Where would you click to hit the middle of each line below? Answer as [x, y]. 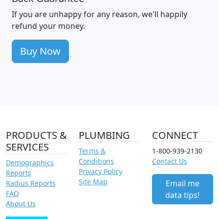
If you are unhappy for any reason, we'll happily [99, 14]
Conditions [97, 161]
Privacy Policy [101, 172]
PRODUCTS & [36, 135]
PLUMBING [105, 135]
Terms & [92, 151]
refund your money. [48, 26]
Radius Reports [31, 183]
